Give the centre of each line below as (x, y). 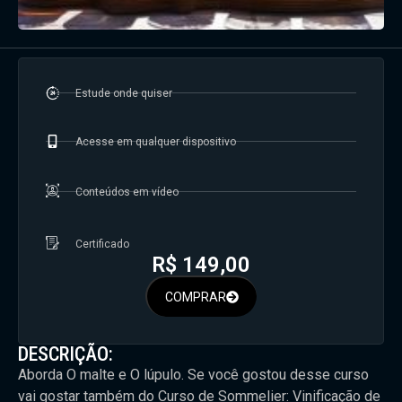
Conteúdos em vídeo (127, 192)
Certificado (102, 244)
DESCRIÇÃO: (66, 354)
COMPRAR (196, 297)
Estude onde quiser (123, 93)
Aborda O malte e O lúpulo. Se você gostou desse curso (193, 374)
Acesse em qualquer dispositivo (155, 141)
